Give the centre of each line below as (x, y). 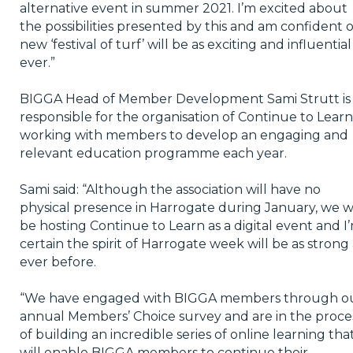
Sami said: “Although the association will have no (170, 189)
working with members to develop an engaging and (184, 135)
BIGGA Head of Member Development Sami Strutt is (185, 98)
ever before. (58, 262)
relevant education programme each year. (153, 153)
